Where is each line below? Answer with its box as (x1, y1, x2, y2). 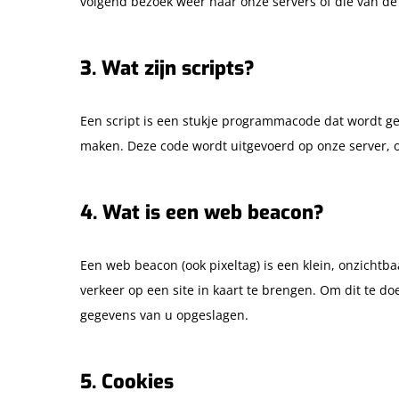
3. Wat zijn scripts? (80, 55, 255, 81)
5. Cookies (80, 369, 174, 395)
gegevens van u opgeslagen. (80, 306, 248, 323)
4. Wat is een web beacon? (80, 199, 324, 225)
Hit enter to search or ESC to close (158, 306, 354, 324)
